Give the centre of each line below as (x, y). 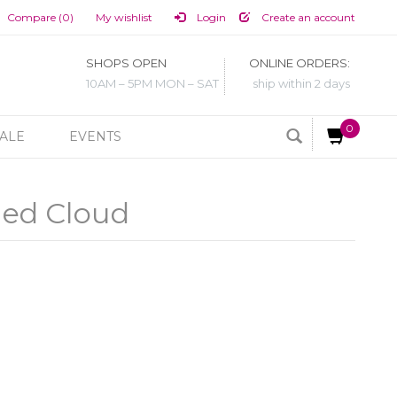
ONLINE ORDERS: (300, 63)
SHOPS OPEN (126, 63)
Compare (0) (40, 17)
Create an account (307, 17)
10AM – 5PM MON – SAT (152, 84)
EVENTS (95, 136)
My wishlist (124, 17)
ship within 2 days (301, 84)
